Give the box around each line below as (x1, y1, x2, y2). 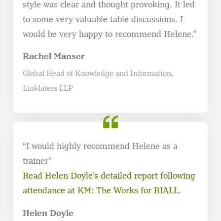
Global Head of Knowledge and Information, (22, 69, 173, 78)
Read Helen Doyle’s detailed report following (22, 171, 195, 182)
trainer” (22, 156, 52, 167)
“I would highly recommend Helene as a (22, 141, 178, 152)
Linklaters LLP (22, 83, 73, 93)
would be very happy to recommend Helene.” (22, 29, 196, 40)
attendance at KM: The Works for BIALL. (22, 185, 181, 196)
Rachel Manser (22, 51, 85, 62)
